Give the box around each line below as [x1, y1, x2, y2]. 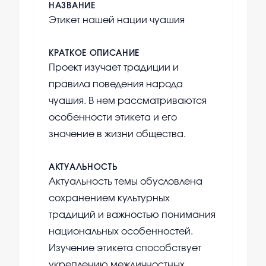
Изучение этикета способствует [49, 243, 201, 254]
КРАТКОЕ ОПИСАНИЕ [49, 49, 140, 58]
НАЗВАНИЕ [49, 2, 96, 11]
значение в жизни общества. [49, 129, 186, 140]
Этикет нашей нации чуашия [49, 15, 185, 26]
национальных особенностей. [49, 227, 193, 237]
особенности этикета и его [49, 113, 177, 123]
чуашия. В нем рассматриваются [49, 96, 207, 106]
